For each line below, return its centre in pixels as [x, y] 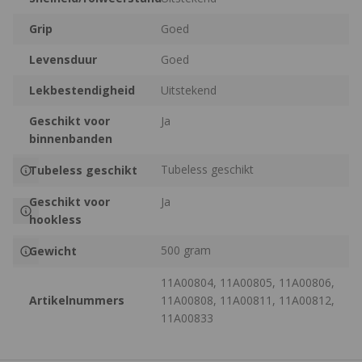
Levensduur [63, 60]
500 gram [186, 250]
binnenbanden [71, 139]
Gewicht [53, 251]
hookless [55, 220]
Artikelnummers [77, 301]
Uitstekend [189, 90]
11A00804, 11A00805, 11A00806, [248, 283]
